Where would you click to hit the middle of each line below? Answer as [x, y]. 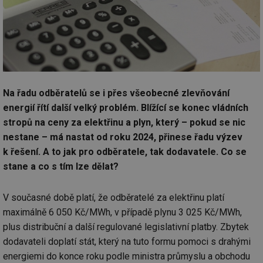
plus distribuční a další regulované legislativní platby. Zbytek [126, 227]
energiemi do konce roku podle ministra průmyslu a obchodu [127, 256]
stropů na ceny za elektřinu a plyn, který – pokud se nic [124, 123]
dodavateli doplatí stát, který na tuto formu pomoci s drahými [127, 241]
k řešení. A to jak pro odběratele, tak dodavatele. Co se [125, 152]
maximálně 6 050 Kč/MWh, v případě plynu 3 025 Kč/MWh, [122, 212]
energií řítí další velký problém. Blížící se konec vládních [126, 108]
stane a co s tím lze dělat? [61, 167]
